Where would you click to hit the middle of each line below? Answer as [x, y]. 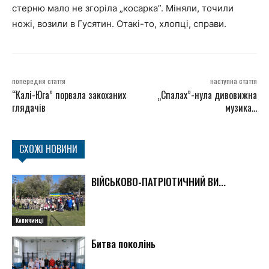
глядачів [29, 107]
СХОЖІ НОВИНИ [48, 149]
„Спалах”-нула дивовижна [207, 95]
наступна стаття [233, 80]
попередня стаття [39, 80]
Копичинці [30, 220]
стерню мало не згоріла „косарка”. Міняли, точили [123, 8]
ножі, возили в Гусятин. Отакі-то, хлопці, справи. [119, 23]
